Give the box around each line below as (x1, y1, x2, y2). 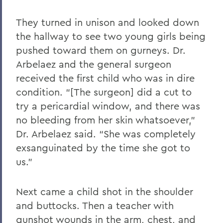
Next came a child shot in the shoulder (16, 185, 193, 198)
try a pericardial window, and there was (16, 99, 200, 112)
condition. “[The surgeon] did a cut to (16, 85, 192, 98)
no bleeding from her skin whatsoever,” (16, 113, 195, 126)
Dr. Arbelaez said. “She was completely (16, 127, 196, 140)
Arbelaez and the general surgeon (16, 57, 171, 70)
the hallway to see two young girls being (16, 29, 206, 42)
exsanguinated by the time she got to (16, 141, 190, 154)
